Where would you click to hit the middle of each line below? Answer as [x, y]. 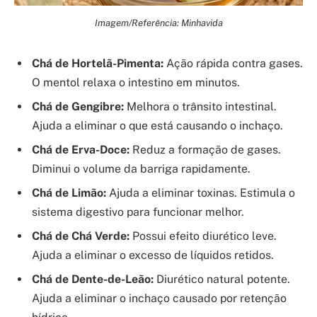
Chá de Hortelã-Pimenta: [98, 64]
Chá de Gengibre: [78, 107]
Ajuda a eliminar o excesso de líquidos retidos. [153, 255]
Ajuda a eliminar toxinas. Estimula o [201, 193]
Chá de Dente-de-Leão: [93, 279]
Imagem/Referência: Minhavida [158, 23]
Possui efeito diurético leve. [203, 236]
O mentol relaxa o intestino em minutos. [136, 83]
